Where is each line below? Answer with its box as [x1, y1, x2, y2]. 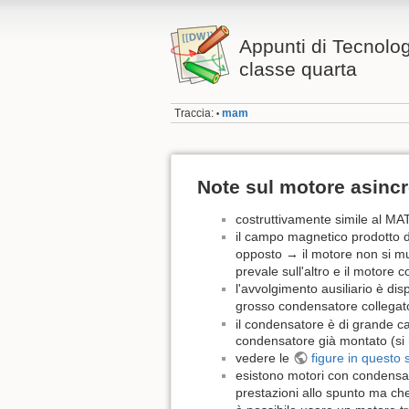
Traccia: [174, 107, 215, 121]
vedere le [236, 351, 293, 366]
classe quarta [238, 58, 357, 79]
